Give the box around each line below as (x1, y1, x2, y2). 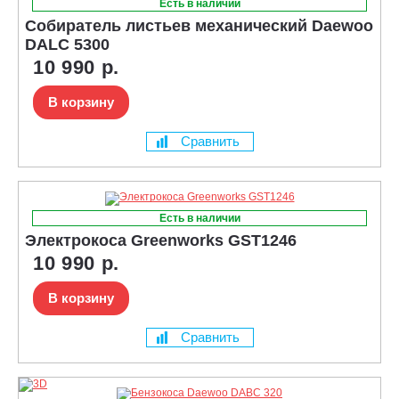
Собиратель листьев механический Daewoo (25, 16, 373, 35)
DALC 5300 (25, 35, 110, 53)
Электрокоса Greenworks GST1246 (25, 231, 297, 249)
